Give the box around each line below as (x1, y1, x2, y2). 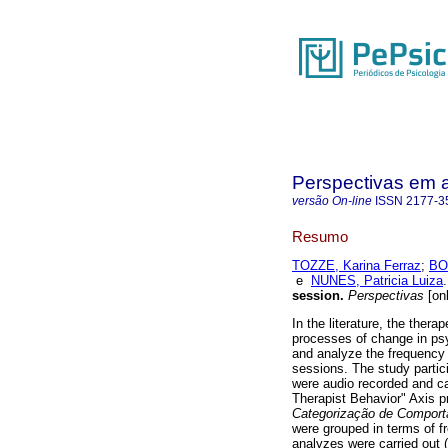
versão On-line (292, 194, 372, 208)
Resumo (292, 227, 348, 245)
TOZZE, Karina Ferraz (292, 258, 421, 274)
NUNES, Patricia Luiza (311, 273, 443, 289)
